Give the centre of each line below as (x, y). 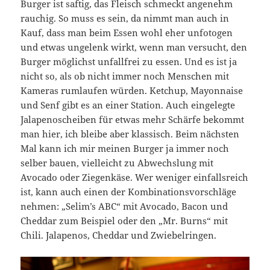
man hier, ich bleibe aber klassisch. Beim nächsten (130, 134)
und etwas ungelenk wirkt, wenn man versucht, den (134, 47)
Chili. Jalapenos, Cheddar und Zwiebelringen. (119, 235)
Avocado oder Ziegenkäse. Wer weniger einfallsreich (135, 177)
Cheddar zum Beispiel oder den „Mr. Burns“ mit (124, 221)
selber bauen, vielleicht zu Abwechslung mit (117, 163)
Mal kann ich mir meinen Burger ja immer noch (125, 149)
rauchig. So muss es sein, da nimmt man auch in (125, 18)
